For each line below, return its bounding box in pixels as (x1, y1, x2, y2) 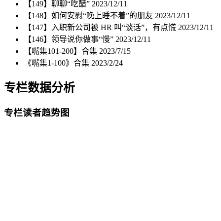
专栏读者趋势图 (4, 107, 70, 118)
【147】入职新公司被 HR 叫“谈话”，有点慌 (24, 23, 178, 32)
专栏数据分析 (4, 81, 75, 94)
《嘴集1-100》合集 (24, 58, 91, 67)
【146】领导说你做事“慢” (24, 35, 115, 43)
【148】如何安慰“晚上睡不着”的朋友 (24, 11, 155, 20)
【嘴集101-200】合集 (24, 46, 99, 55)
